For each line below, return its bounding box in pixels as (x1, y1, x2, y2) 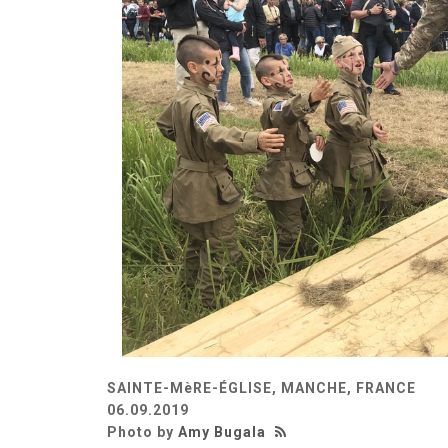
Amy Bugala (178, 423, 266, 440)
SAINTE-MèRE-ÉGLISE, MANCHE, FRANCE (107, 379, 416, 396)
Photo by (107, 423, 178, 440)
